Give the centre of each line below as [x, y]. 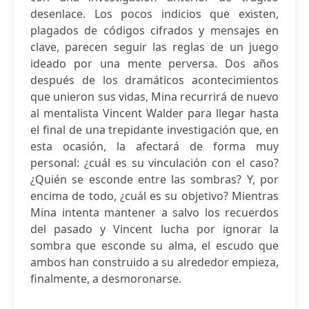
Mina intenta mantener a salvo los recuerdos [154, 212]
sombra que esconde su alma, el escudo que [154, 246]
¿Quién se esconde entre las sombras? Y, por [154, 179]
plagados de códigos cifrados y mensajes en [154, 30]
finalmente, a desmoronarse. [106, 279]
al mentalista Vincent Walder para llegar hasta [154, 113]
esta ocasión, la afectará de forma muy [154, 146]
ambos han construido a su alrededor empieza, [154, 262]
